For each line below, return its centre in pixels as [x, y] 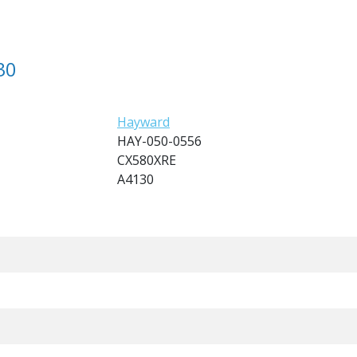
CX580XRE [147, 160]
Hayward [143, 122]
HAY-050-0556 [159, 141]
